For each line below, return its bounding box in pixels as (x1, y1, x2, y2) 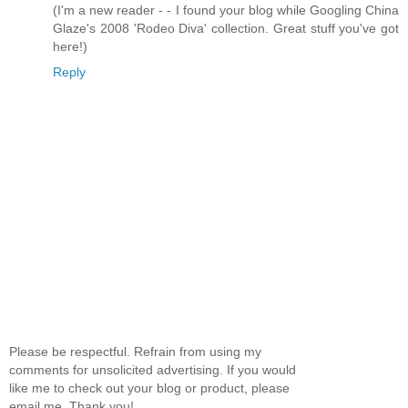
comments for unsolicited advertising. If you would (9, 362, 296, 378)
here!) (53, 38, 87, 54)
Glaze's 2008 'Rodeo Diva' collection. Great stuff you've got (53, 20, 399, 36)
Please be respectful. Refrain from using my (9, 344, 261, 360)
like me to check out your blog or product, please (9, 381, 290, 396)
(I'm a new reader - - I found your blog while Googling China (53, 2, 399, 17)
